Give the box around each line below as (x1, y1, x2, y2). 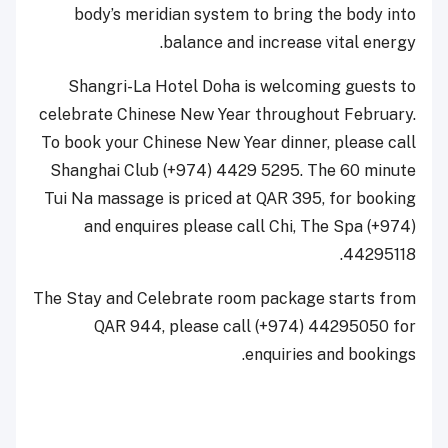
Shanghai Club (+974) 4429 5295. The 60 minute (50, 161, 416, 181)
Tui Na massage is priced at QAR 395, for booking (44, 189, 416, 209)
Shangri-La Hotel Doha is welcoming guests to (68, 77, 416, 97)
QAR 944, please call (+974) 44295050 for (94, 317, 416, 337)
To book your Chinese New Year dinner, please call (41, 133, 416, 153)
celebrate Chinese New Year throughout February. (39, 105, 416, 125)
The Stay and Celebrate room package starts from (33, 289, 416, 309)
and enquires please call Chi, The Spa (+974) (84, 217, 416, 237)
